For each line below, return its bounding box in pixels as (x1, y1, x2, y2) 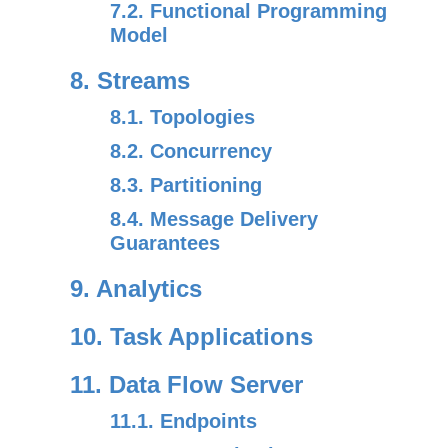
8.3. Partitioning (110, 174, 262, 196)
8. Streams (70, 67, 190, 94)
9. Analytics (70, 275, 202, 302)
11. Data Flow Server (70, 371, 303, 398)
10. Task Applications (70, 323, 313, 350)
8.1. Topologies (110, 106, 255, 128)
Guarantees (110, 232, 220, 254)
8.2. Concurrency (110, 140, 272, 162)
